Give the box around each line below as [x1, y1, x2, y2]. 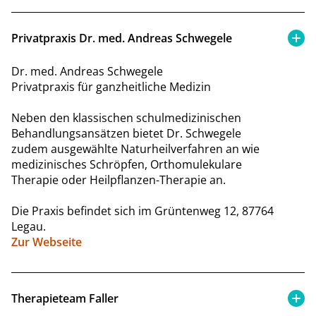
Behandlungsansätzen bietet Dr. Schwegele [11, 125, 241, 141]
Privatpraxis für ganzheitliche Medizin [11, 78, 211, 95]
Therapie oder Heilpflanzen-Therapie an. [11, 171, 226, 188]
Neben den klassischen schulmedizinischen [11, 109, 241, 126]
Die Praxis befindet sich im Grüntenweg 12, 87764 [11, 202, 274, 219]
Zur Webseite [11, 233, 82, 250]
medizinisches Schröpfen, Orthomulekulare [11, 156, 242, 172]
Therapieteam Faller [11, 290, 119, 306]
